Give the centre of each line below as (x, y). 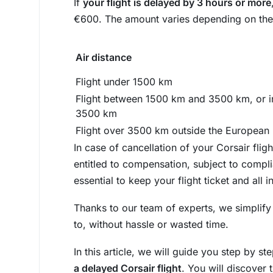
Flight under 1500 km (124, 82)
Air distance (104, 57)
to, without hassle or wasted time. (151, 224)
